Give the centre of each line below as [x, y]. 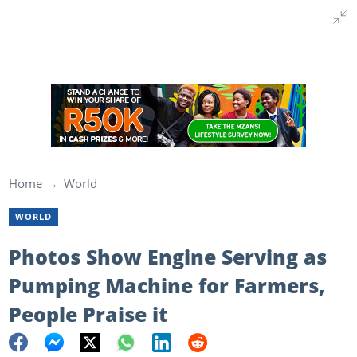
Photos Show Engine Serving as [167, 256]
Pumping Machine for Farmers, [167, 285]
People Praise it [88, 314]
